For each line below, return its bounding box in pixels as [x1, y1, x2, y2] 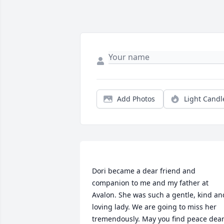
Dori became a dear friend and [92, 166, 195, 176]
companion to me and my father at [92, 178, 208, 188]
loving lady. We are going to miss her [92, 202, 216, 212]
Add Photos [117, 94, 155, 104]
